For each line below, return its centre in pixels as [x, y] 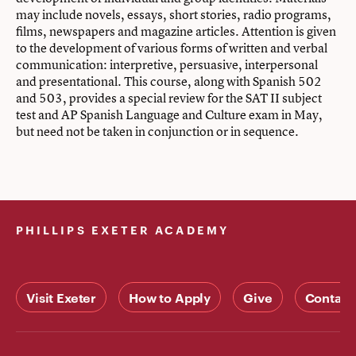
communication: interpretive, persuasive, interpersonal [167, 64]
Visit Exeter [62, 297]
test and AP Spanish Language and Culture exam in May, [169, 114]
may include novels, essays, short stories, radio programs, [174, 14]
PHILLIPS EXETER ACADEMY [122, 229]
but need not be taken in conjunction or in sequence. [157, 131]
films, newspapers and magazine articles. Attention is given [176, 31]
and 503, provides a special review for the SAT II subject [169, 98]
